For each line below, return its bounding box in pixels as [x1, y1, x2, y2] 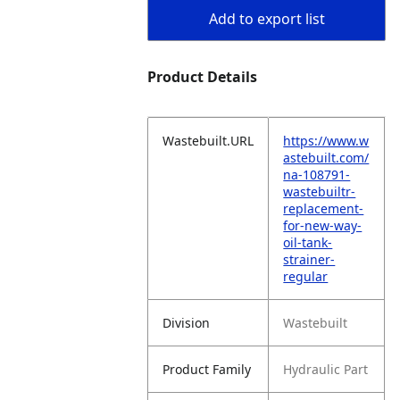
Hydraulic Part [283, 361, 369, 378]
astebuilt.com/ [283, 149, 370, 166]
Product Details [147, 67, 258, 87]
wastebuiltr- [283, 183, 356, 200]
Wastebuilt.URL [162, 132, 254, 149]
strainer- [283, 251, 336, 268]
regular [283, 268, 329, 285]
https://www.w [283, 132, 370, 149]
